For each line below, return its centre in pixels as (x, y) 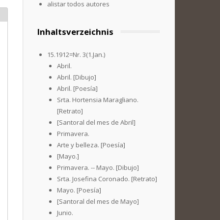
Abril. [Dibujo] (77, 77)
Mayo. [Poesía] (79, 190)
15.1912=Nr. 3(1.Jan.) (76, 55)
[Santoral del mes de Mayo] (98, 201)
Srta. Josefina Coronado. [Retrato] (107, 179)
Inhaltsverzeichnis (75, 32)
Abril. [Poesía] (77, 88)
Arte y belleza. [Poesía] (91, 145)
